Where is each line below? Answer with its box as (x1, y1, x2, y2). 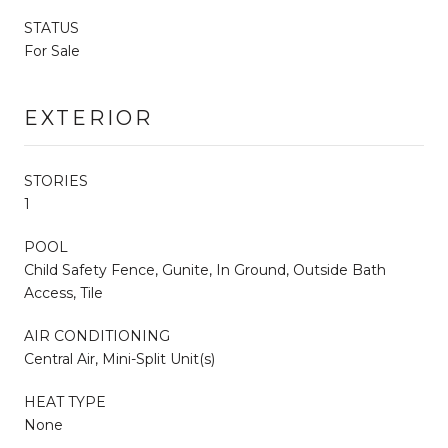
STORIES (24, 171, 88, 190)
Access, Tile (24, 283, 103, 302)
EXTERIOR (24, 105, 153, 130)
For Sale (24, 41, 80, 60)
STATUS (24, 18, 79, 37)
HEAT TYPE (24, 392, 106, 411)
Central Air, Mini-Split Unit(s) (24, 349, 215, 368)
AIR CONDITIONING (24, 326, 170, 345)
